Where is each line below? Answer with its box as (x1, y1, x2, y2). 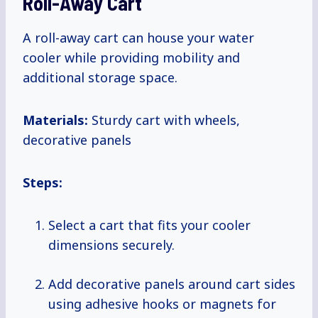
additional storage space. (23, 69, 177, 87)
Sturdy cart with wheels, (88, 111, 240, 129)
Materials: (23, 111, 88, 129)
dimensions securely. (48, 236, 175, 254)
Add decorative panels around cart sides (48, 275, 295, 293)
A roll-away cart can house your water (23, 29, 254, 47)
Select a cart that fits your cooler (48, 216, 251, 234)
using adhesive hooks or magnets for (48, 295, 276, 313)
